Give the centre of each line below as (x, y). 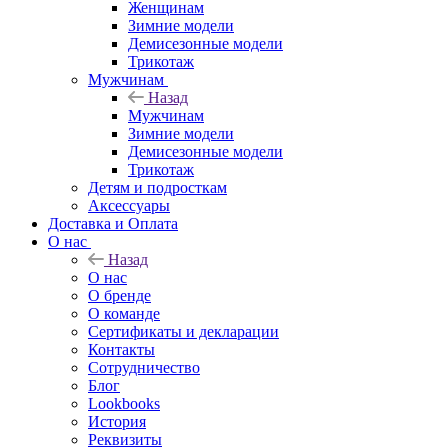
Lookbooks (124, 403)
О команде (124, 313)
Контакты (121, 349)
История (117, 421)
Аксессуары (129, 205)
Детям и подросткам (157, 187)
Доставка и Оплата (113, 223)
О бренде (119, 295)
